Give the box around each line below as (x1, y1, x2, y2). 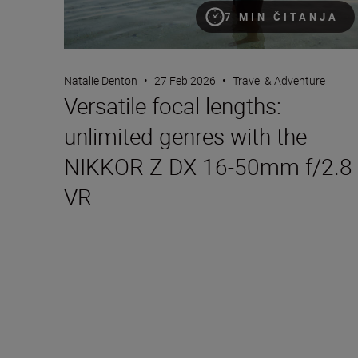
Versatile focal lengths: (64, 89, 281, 121)
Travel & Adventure (233, 72, 325, 88)
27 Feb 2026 (154, 72, 216, 88)
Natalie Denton (64, 72, 137, 88)
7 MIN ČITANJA (225, 9, 339, 24)
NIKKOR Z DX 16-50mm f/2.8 (64, 150, 352, 181)
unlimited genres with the (64, 120, 307, 151)
